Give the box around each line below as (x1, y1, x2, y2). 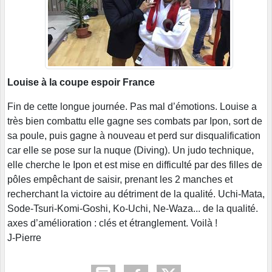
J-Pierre (7, 232, 41, 243)
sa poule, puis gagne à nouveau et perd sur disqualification (7, 130, 260, 141)
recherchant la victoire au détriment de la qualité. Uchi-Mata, (7, 188, 265, 199)
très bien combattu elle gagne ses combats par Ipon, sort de (7, 115, 262, 126)
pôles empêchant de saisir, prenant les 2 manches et (7, 174, 233, 185)
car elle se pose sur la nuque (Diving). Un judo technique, (7, 144, 254, 155)
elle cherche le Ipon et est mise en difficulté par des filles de (7, 159, 262, 170)
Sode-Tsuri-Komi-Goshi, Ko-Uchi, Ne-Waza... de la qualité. (7, 203, 258, 214)
